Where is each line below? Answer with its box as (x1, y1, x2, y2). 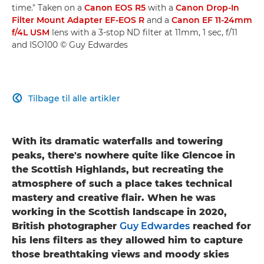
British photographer (12, 220, 120, 232)
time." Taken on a (12, 2, 84, 13)
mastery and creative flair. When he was (12, 192, 216, 203)
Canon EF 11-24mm (171, 14, 252, 25)
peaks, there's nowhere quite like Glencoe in (12, 149, 235, 161)
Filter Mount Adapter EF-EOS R (12, 14, 144, 25)
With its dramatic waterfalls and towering (12, 135, 223, 147)
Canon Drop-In (176, 2, 239, 13)
